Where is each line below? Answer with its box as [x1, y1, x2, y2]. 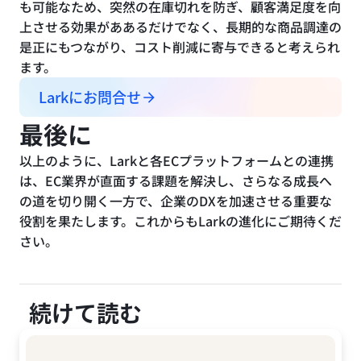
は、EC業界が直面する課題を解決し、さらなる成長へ [19, 171, 332, 191]
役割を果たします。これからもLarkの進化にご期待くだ [19, 211, 342, 231]
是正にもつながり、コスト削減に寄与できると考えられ [19, 37, 340, 57]
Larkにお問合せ [39, 86, 141, 108]
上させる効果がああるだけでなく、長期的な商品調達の [19, 17, 342, 37]
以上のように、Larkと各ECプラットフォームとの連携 [19, 151, 334, 171]
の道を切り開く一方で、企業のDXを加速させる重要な [19, 191, 332, 211]
